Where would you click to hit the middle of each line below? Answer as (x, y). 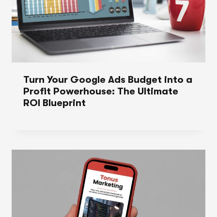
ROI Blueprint (54, 103)
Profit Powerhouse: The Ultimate (101, 91)
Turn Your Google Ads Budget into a (108, 79)
